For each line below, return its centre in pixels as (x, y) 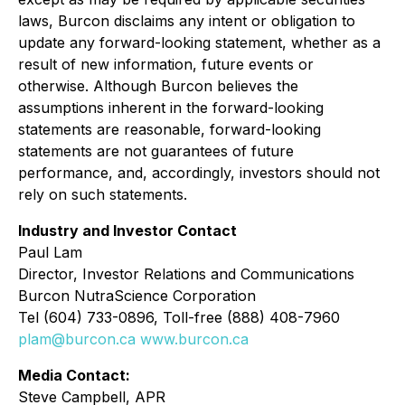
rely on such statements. (103, 194)
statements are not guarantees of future (156, 151)
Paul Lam (50, 252)
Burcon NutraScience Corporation (137, 296)
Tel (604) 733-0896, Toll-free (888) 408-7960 (179, 317)
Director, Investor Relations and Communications (186, 274)
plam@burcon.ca (77, 339)
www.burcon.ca (194, 339)
